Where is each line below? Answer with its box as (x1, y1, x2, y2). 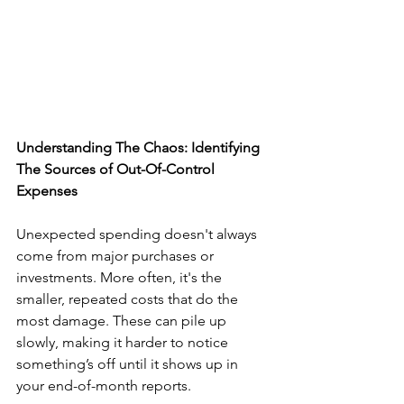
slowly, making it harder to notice (16, 334, 232, 352)
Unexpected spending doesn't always (16, 225, 261, 243)
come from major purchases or (16, 247, 217, 265)
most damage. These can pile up (16, 312, 230, 330)
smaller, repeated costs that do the (16, 290, 242, 308)
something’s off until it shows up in (16, 355, 242, 373)
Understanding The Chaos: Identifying (16, 139, 263, 157)
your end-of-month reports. (16, 377, 191, 395)
